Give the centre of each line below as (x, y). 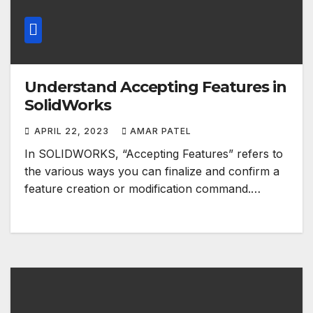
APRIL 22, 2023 (73, 131)
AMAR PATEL (161, 131)
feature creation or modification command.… (143, 189)
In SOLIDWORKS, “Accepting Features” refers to (154, 154)
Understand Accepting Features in (155, 87)
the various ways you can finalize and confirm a (152, 172)
